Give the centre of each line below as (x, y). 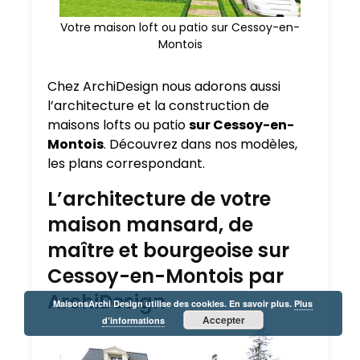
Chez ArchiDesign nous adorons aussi (164, 87)
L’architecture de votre (159, 199)
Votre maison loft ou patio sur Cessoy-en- (180, 28)
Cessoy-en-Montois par (166, 276)
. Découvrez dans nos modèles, (200, 145)
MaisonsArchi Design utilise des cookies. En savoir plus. (174, 303)
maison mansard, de (150, 225)
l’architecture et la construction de (158, 106)
